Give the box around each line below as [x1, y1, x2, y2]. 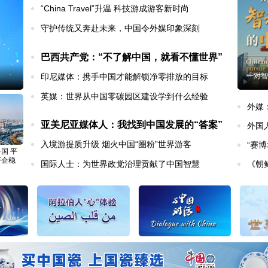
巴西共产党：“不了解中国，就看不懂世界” [41, 51, 223, 62]
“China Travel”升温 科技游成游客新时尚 [41, 4, 189, 14]
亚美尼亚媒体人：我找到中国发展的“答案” [41, 120, 223, 130]
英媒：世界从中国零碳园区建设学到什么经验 [41, 91, 208, 101]
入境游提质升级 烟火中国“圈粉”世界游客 [41, 139, 191, 150]
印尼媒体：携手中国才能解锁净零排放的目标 [41, 71, 208, 81]
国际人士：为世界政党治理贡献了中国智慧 [41, 159, 200, 169]
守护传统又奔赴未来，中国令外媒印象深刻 [41, 23, 200, 33]
